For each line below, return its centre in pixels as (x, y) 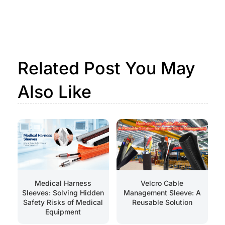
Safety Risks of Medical (63, 202)
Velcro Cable (162, 183)
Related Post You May (106, 68)
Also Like (54, 91)
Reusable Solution (162, 202)
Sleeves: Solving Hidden (63, 193)
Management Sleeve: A (162, 193)
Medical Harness (63, 183)
